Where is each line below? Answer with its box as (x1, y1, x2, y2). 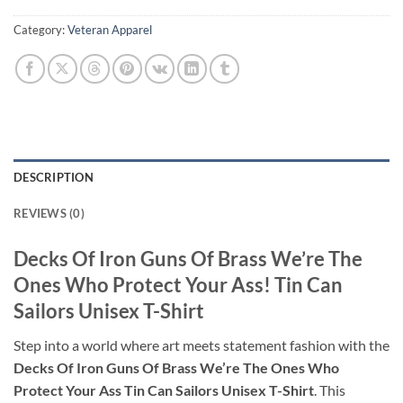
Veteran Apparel (67, 22, 152, 37)
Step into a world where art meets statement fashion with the (13, 336, 390, 354)
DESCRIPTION (13, 169, 94, 184)
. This (314, 381, 345, 399)
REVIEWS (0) (13, 205, 85, 220)
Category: (13, 22, 67, 37)
